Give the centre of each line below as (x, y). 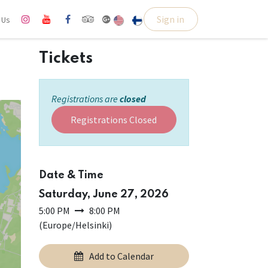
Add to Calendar (121, 256)
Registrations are (85, 99)
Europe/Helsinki (75, 225)
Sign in (171, 19)
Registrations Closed (114, 120)
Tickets (66, 58)
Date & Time (71, 175)
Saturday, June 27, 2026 (103, 194)
